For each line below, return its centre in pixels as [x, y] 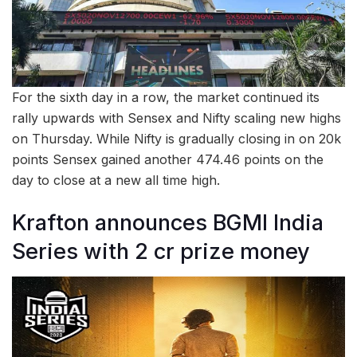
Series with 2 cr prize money [161, 251]
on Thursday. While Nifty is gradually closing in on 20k [177, 139]
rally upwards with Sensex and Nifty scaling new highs [177, 118]
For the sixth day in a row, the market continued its [166, 98]
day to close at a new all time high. [116, 180]
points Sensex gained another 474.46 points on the [168, 160]
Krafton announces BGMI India [168, 222]
